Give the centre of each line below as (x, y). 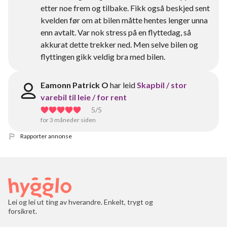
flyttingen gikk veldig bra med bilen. (103, 56)
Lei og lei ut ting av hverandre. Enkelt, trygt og (81, 202)
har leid (123, 85)
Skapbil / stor (162, 85)
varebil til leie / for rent (84, 97)
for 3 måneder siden (68, 120)
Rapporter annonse (46, 136)
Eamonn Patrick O (74, 85)
